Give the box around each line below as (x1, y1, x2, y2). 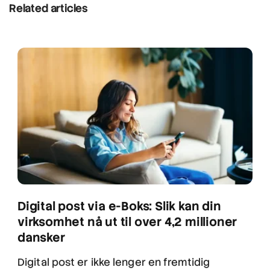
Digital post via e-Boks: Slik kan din (17, 198, 221, 215)
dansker (17, 230, 65, 246)
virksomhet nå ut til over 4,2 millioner (17, 214, 237, 230)
